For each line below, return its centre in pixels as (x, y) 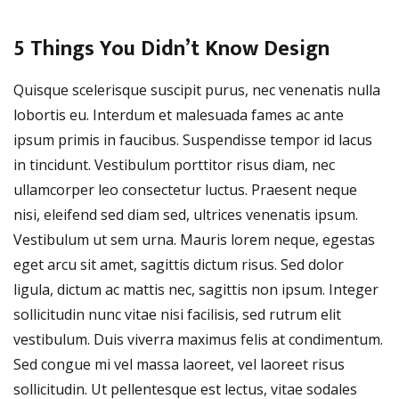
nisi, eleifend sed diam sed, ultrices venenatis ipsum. (186, 214)
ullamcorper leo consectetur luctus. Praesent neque (185, 189)
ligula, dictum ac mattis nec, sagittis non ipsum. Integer (196, 289)
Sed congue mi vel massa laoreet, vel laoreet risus (179, 364)
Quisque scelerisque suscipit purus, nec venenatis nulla (197, 90)
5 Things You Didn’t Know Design (171, 49)
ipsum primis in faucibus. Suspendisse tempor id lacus (193, 139)
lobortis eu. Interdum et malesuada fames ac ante (179, 114)
